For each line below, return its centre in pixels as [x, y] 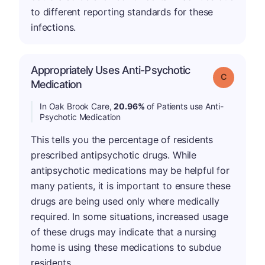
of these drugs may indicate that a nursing [124, 232]
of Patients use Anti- [184, 106]
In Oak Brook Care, [77, 106]
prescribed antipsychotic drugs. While [114, 155]
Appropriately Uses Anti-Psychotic [111, 70]
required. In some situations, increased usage [130, 216]
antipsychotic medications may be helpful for [130, 170]
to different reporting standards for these [122, 12]
